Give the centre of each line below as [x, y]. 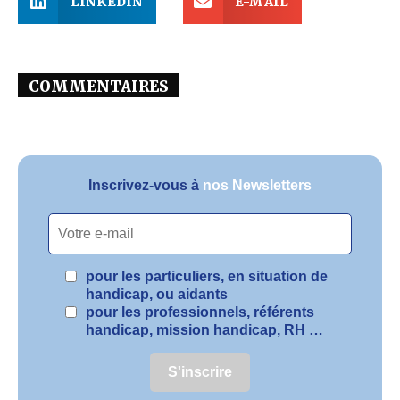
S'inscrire [200, 372]
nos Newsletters [257, 186]
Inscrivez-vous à [146, 186]
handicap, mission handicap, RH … [204, 330]
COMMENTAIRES [99, 87]
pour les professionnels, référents [200, 312]
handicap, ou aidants [156, 295]
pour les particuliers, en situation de [206, 277]
